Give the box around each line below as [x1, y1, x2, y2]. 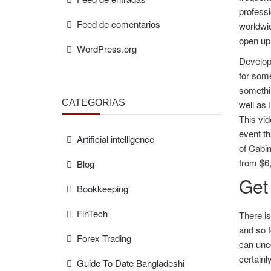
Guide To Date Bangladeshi [77, 256, 184, 269]
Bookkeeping [77, 182, 128, 195]
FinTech [77, 207, 108, 220]
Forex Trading [77, 232, 131, 244]
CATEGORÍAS [62, 97, 125, 108]
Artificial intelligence [77, 132, 154, 145]
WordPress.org [77, 42, 137, 55]
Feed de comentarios [77, 18, 160, 30]
